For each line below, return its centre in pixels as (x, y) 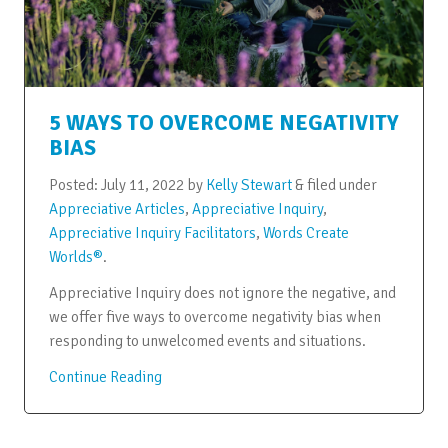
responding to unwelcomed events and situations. (207, 340)
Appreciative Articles (116, 208)
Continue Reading (105, 376)
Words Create (305, 232)
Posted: (74, 184)
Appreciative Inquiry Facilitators (152, 232)
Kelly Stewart (248, 184)
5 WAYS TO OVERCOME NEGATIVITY (223, 122)
